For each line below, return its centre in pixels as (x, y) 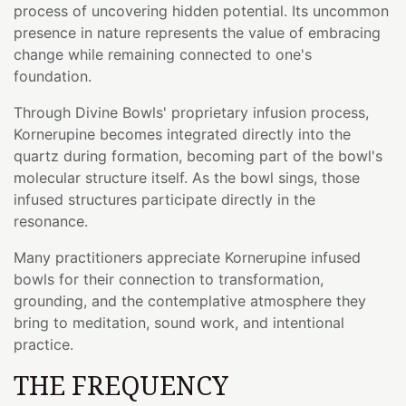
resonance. (51, 221)
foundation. (53, 76)
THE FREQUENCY (121, 384)
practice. (43, 344)
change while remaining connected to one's (163, 54)
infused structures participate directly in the (164, 199)
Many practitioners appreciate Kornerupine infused (187, 257)
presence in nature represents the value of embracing (197, 32)
